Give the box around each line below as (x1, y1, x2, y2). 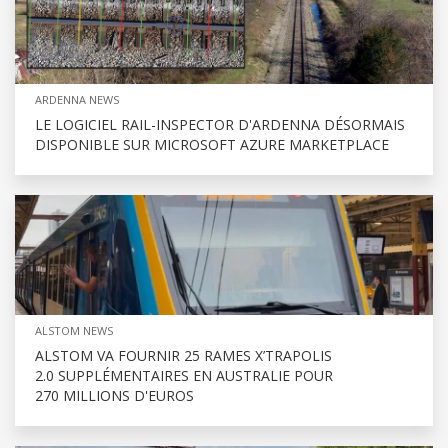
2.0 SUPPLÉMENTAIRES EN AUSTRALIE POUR (35, 365, 333, 385)
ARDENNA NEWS (35, 91, 119, 107)
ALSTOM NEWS (35, 322, 113, 338)
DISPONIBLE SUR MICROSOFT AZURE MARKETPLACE (35, 134, 389, 154)
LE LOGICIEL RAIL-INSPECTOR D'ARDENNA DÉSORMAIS (35, 114, 405, 134)
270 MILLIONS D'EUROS (35, 385, 194, 405)
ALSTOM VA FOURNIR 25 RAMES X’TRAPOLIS (35, 345, 332, 365)
